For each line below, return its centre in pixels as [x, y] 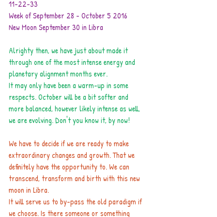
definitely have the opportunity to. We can [70, 167]
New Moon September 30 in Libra [56, 27]
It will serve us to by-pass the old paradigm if [76, 201]
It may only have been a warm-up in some [70, 85]
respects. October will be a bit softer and [70, 97]
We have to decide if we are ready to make [70, 143]
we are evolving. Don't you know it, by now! [69, 120]
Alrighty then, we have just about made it [69, 50]
